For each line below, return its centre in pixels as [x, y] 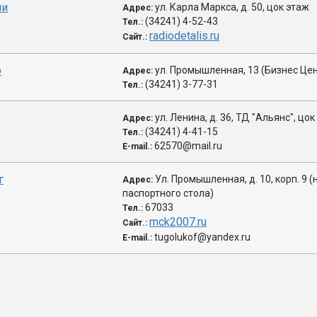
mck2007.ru [178, 222]
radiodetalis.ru [184, 36]
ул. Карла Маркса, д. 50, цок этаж [232, 7]
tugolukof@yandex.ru [202, 237]
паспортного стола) [168, 193]
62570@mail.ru [188, 146]
